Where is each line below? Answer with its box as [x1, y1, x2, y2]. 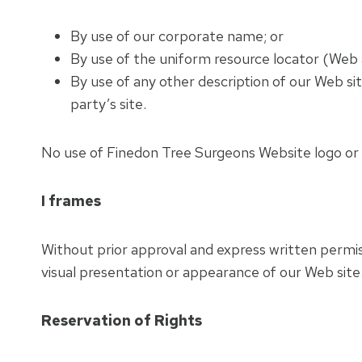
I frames [41, 192, 101, 210]
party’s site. [70, 95, 146, 113]
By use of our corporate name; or [70, 27, 284, 45]
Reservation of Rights [41, 311, 202, 330]
